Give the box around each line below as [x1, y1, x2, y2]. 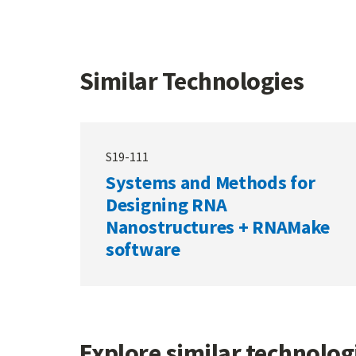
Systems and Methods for [106, 170, 315, 195]
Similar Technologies [79, 65, 304, 97]
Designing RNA [106, 192, 227, 217]
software [106, 237, 180, 261]
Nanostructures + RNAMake [106, 215, 331, 239]
